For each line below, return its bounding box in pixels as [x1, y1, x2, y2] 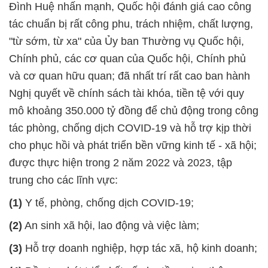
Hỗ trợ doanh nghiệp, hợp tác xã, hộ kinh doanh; [22, 242, 257, 255]
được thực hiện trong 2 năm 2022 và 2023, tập [9, 157, 232, 169]
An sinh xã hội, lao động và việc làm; [22, 220, 199, 232]
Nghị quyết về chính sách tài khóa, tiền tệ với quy [9, 87, 244, 100]
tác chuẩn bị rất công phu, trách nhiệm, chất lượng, [9, 18, 253, 31]
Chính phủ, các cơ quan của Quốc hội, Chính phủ [9, 53, 246, 65]
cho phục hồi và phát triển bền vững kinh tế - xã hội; [9, 139, 257, 152]
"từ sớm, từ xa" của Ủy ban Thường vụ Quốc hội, [9, 35, 244, 48]
